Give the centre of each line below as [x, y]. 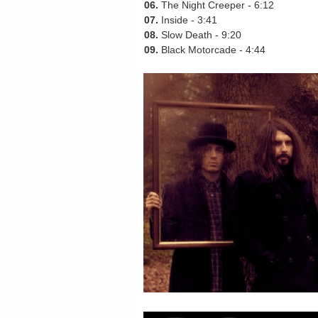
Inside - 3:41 [188, 20]
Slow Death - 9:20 [200, 35]
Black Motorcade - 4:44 [212, 50]
